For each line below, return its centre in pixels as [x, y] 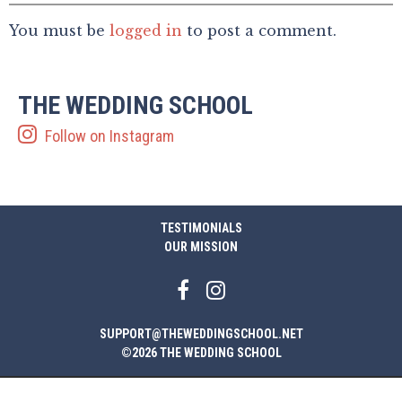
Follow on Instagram [108, 136]
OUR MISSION [201, 247]
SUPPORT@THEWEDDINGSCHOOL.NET [201, 334]
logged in [146, 31]
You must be [59, 31]
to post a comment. [259, 31]
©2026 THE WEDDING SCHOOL [201, 353]
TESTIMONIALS [201, 228]
